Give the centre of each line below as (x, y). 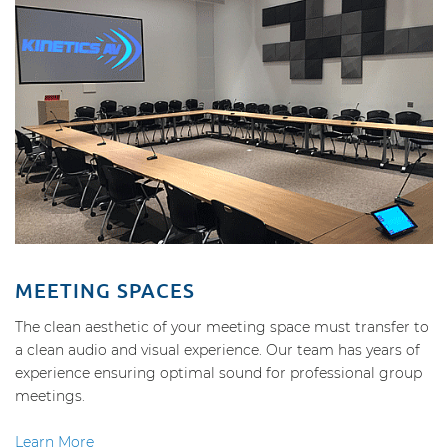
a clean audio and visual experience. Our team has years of (217, 350)
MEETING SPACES (105, 291)
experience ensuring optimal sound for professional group (218, 373)
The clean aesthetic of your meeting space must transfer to (222, 327)
